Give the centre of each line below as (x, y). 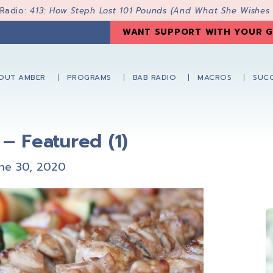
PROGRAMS (89, 78)
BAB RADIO (154, 78)
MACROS (214, 78)
